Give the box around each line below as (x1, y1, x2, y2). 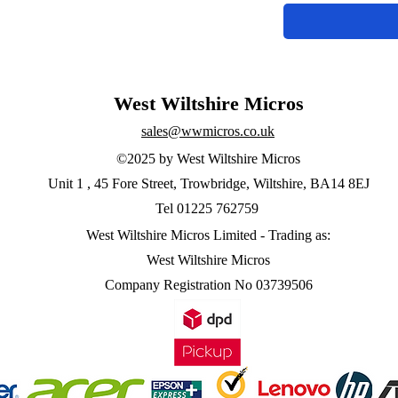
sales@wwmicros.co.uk (141, 123, 275, 139)
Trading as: (268, 227, 330, 243)
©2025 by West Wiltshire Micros (116, 150, 300, 166)
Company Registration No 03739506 (104, 276, 313, 292)
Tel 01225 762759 (155, 200, 262, 216)
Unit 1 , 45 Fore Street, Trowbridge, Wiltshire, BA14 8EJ (47, 175, 370, 191)
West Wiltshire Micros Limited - (86, 227, 268, 243)
